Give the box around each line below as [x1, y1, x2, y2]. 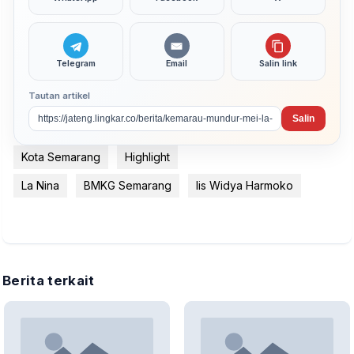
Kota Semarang [21, 150, 100, 164]
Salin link [258, 58, 297, 70]
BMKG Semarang [84, 179, 171, 193]
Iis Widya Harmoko [196, 179, 293, 193]
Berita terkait [2, 273, 95, 289]
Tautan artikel [28, 89, 91, 101]
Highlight [125, 150, 170, 164]
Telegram [55, 58, 96, 70]
